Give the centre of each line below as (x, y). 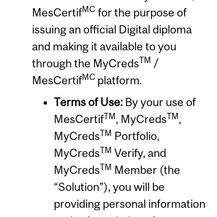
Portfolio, (135, 136)
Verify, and (139, 153)
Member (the (146, 170)
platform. (119, 80)
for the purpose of (141, 12)
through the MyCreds (85, 63)
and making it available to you (104, 46)
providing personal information (129, 203)
